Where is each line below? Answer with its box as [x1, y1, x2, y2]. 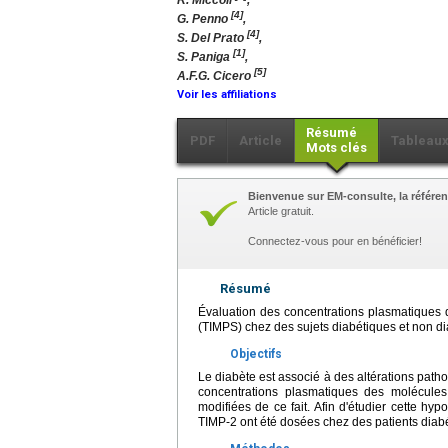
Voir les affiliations [177, 88, 277, 101]
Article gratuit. [248, 205, 314, 217]
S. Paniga [177, 50, 230, 64]
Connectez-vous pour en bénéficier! [248, 235, 422, 247]
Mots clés [306, 140, 367, 155]
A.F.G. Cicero [177, 69, 251, 83]
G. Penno [177, 12, 228, 26]
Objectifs [230, 347, 282, 361]
